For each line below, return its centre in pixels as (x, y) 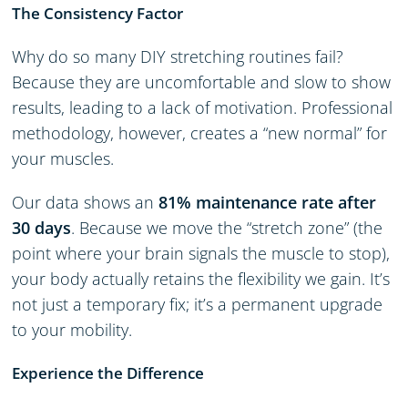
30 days (42, 227)
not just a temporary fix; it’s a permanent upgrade (198, 304)
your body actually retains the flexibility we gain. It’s (201, 278)
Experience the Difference (108, 372)
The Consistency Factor (98, 13)
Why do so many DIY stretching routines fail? (178, 56)
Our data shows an (86, 202)
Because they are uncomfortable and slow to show (202, 82)
